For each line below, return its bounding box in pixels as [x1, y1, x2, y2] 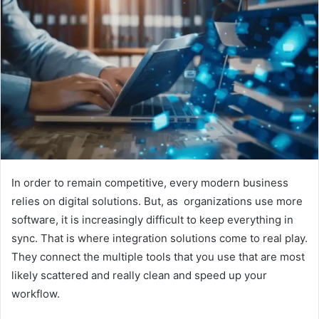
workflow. [11, 286, 60, 300]
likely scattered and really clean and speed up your [11, 268, 267, 282]
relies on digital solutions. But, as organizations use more [11, 194, 303, 208]
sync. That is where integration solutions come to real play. [11, 231, 308, 245]
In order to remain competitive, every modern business [11, 175, 288, 189]
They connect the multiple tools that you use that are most [11, 249, 305, 263]
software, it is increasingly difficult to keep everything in [11, 212, 293, 226]
